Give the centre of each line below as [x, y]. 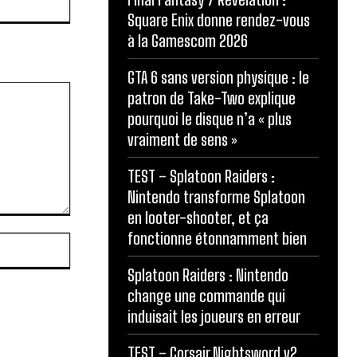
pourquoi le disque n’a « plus [210, 118]
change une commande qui [206, 295]
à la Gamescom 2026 [188, 40]
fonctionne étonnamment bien [217, 238]
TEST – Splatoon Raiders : [201, 176]
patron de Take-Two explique [212, 98]
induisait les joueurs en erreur [214, 316]
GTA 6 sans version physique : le [218, 77]
